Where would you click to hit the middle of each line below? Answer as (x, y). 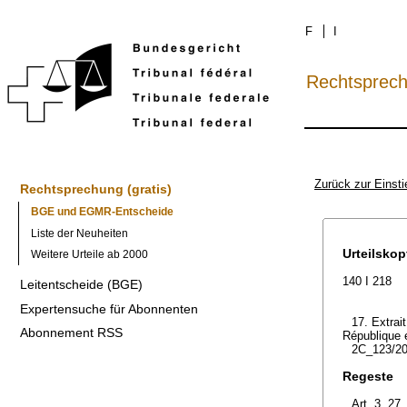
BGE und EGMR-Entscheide (102, 212)
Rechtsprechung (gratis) (95, 189)
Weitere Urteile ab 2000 (89, 255)
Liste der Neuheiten (79, 233)
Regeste (368, 376)
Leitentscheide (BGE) (81, 284)
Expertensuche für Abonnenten (109, 308)
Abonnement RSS (71, 333)
